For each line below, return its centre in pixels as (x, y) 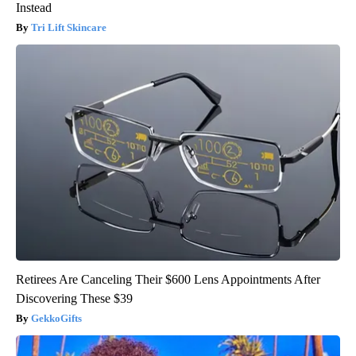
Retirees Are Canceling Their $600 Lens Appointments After (168, 280)
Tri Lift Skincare (69, 28)
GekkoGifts (56, 319)
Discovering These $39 (74, 299)
